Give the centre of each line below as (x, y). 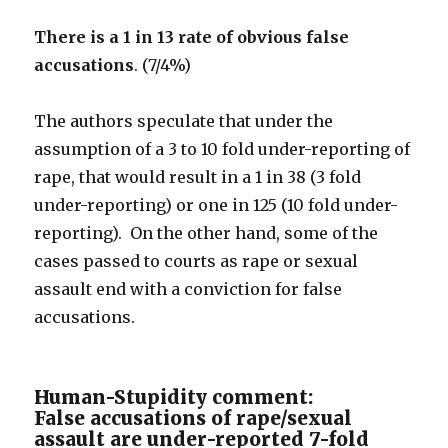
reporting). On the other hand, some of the (206, 233)
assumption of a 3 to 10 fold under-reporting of (222, 149)
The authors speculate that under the (184, 121)
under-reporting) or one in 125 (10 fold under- (216, 205)
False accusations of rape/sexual (193, 418)
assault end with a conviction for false (188, 289)
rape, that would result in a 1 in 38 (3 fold (198, 177)
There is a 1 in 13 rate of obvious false (192, 37)
